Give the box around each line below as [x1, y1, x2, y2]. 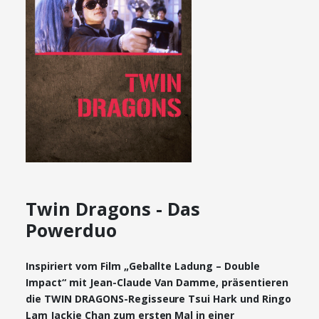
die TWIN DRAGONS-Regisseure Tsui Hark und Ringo [26, 292, 292, 305]
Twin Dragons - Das [26, 197, 200, 221]
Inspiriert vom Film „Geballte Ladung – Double [26, 259, 261, 273]
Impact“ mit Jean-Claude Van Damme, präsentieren [26, 276, 289, 289]
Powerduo [26, 218, 117, 242]
